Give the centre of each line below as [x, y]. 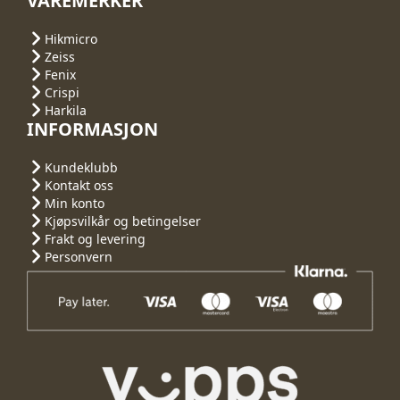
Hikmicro [71, 38]
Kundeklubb [81, 167]
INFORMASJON [92, 129]
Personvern [79, 256]
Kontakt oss [79, 185]
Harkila [66, 110]
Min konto [75, 203]
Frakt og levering [95, 238]
